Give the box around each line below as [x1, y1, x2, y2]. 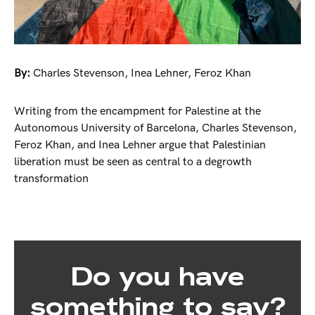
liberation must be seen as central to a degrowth [14, 155, 252, 169]
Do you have [70, 258, 245, 294]
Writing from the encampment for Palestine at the [14, 104, 261, 118]
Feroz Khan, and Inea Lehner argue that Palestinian [14, 138, 266, 152]
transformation [14, 172, 89, 186]
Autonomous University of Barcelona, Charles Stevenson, [14, 121, 297, 135]
